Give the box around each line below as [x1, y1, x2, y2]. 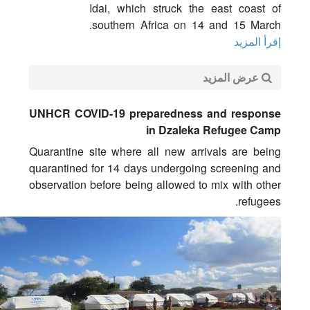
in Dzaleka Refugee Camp [146, 122, 281, 138]
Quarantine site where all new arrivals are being [29, 143, 281, 159]
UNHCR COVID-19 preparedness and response [29, 105, 281, 121]
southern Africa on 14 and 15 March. [92, 16, 281, 33]
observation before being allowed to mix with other [29, 176, 281, 192]
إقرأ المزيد [234, 33, 281, 49]
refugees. [238, 193, 281, 209]
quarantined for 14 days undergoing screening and [29, 160, 281, 176]
